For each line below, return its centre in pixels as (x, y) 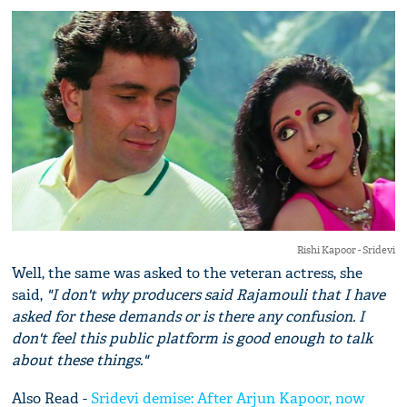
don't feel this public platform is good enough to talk (193, 338)
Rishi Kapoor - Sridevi (346, 249)
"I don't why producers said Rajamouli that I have (216, 294)
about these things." (80, 360)
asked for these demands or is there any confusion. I (189, 316)
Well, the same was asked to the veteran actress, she (188, 273)
